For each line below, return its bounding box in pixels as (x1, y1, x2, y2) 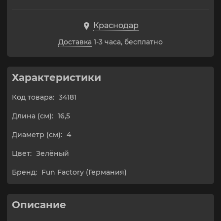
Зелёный (36, 149, 69, 158)
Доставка (58, 37, 92, 47)
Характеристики (12, 72, 101, 84)
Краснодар (93, 21, 139, 31)
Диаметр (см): (12, 130, 62, 140)
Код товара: (12, 93, 54, 102)
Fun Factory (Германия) (41, 168, 127, 177)
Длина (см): (12, 111, 53, 121)
